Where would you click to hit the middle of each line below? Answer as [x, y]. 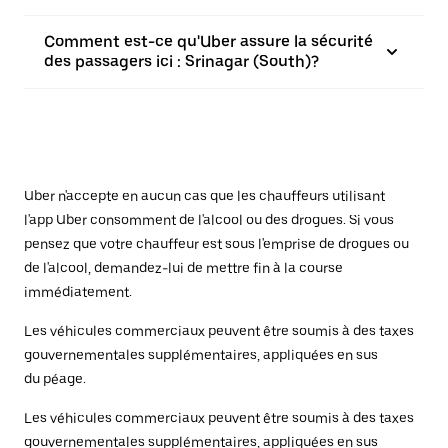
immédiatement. [78, 292]
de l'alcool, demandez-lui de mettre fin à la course [183, 268]
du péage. [55, 379]
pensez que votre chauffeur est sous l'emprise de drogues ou [216, 244]
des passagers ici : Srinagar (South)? [181, 62]
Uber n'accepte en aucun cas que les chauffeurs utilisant [204, 196]
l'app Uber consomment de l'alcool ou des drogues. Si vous [209, 220]
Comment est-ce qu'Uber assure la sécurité [208, 42]
